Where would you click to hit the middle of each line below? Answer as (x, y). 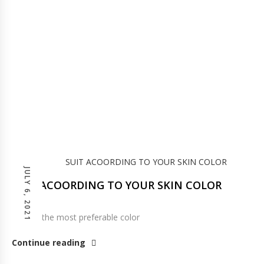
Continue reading (49, 242)
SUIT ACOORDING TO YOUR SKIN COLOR (117, 185)
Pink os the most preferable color (76, 217)
